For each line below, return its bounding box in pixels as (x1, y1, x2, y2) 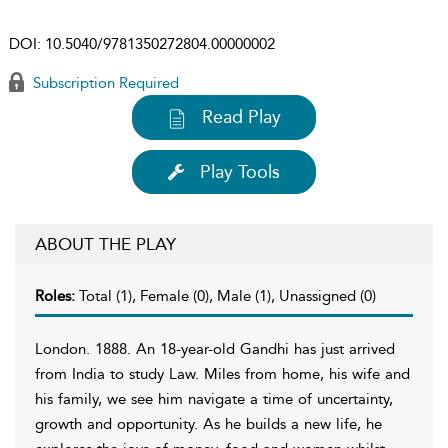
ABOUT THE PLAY (35, 233, 176, 254)
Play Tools (200, 160, 280, 183)
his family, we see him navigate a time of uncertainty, (35, 389, 393, 408)
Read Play (202, 106, 281, 128)
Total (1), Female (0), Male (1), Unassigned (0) (79, 286, 376, 305)
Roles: (35, 286, 79, 305)
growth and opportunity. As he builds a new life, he (35, 414, 382, 433)
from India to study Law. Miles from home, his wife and (35, 364, 410, 383)
